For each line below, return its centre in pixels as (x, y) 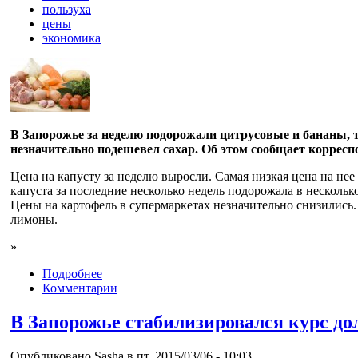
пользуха (67, 10)
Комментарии (80, 288)
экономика (72, 38)
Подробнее (72, 274)
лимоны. (34, 220)
